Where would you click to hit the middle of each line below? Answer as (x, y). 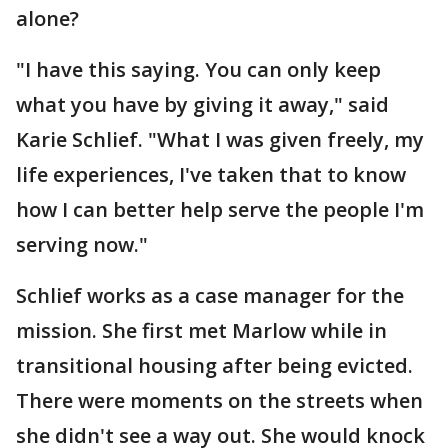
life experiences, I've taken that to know (211, 174)
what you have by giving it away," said (202, 104)
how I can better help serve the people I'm (220, 209)
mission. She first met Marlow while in (201, 330)
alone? (47, 18)
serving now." (82, 244)
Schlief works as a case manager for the (210, 295)
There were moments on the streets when (219, 400)
